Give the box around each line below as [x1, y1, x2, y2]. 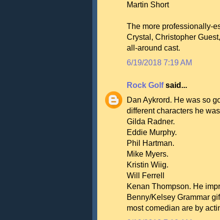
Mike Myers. [127, 150, 168, 158]
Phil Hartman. [127, 139, 174, 147]
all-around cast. [127, 44, 180, 52]
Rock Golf [127, 81, 165, 89]
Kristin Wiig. [127, 161, 168, 169]
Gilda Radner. [127, 117, 175, 126]
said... [165, 81, 187, 89]
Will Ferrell [127, 171, 165, 180]
